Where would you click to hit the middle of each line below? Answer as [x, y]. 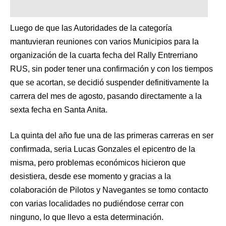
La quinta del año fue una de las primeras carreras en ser [112, 135]
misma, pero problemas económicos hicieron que [98, 162]
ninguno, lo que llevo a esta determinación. [87, 217]
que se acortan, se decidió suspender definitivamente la [109, 82]
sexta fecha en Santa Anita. [59, 109]
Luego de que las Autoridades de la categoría [91, 28]
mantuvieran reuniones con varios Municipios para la [104, 41]
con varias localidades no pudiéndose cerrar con [97, 203]
